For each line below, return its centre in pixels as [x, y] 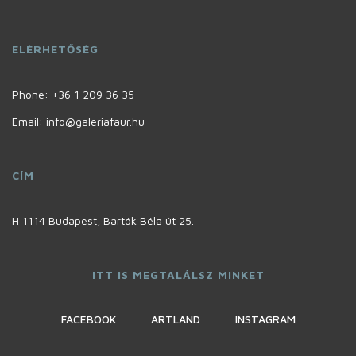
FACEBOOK [88, 319]
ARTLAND [175, 319]
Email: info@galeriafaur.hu [78, 122]
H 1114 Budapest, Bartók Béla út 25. [103, 221]
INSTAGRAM [265, 319]
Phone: [32, 95]
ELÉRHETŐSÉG [55, 49]
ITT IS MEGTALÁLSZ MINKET [178, 275]
